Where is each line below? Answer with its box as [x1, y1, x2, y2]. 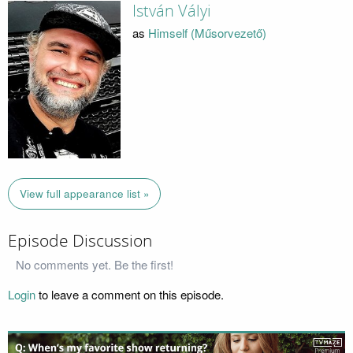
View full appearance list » [19, 186, 150, 202]
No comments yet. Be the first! [16, 256, 173, 273]
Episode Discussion [8, 230, 152, 251]
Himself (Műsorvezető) [147, 24, 266, 42]
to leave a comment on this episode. [35, 286, 224, 303]
